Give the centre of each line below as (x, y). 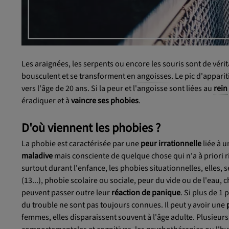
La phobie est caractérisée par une (81, 143)
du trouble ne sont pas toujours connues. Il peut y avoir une (124, 205)
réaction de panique (146, 192)
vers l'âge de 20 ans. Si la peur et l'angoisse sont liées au (118, 88)
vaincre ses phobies (105, 100)
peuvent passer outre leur (66, 192)
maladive (37, 156)
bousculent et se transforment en (79, 76)
